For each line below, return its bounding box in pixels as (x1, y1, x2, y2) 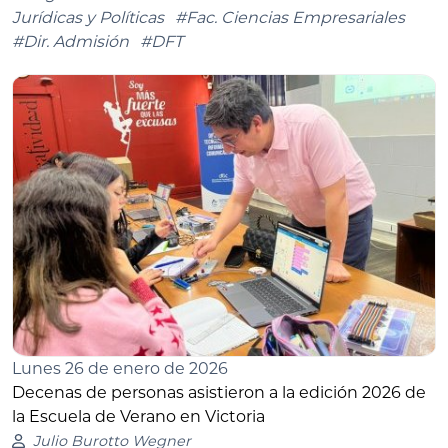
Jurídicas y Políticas (12, 8, 164, 28)
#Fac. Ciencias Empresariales (175, 8, 405, 28)
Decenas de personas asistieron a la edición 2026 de (12, 383, 426, 403)
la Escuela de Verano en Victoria (12, 407, 265, 427)
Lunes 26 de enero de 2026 (12, 359, 228, 379)
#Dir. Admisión (12, 32, 129, 52)
